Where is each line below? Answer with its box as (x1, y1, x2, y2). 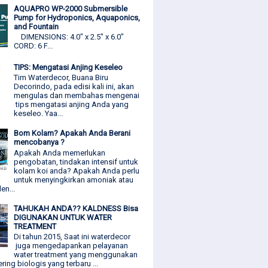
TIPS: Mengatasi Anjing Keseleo (14, 62, 123, 72)
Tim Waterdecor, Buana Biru (14, 73, 109, 83)
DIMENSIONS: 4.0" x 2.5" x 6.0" (14, 32, 124, 42)
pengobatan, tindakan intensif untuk (14, 157, 139, 166)
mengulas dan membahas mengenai (14, 91, 140, 100)
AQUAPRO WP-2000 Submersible (14, 4, 128, 13)
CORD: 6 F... (14, 41, 53, 51)
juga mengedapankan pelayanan (14, 241, 129, 251)
